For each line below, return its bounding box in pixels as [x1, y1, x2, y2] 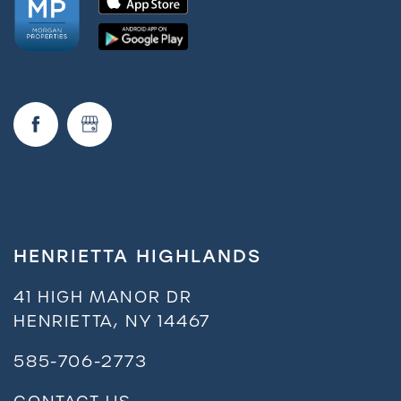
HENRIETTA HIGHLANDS [13, 245, 261, 268]
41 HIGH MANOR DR [13, 286, 192, 308]
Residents [63, 178, 146, 199]
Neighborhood [63, 53, 180, 73]
